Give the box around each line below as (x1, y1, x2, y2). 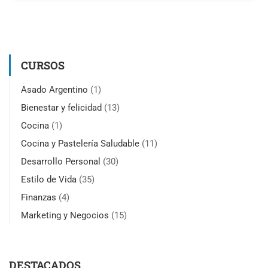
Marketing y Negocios (21, 209, 109, 221)
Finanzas (21, 191, 56, 203)
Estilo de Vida (21, 173, 77, 185)
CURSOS (21, 57, 65, 72)
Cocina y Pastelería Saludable (21, 138, 139, 149)
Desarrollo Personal (21, 156, 100, 167)
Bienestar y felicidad (21, 102, 102, 113)
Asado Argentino (21, 84, 88, 95)
